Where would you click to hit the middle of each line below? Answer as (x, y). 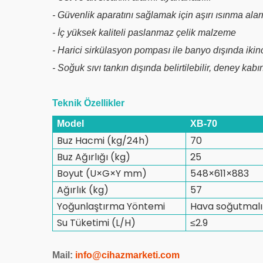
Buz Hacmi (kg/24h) (103, 140)
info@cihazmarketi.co (123, 255)
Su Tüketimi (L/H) (97, 222)
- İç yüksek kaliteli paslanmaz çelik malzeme (144, 32)
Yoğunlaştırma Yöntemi (111, 206)
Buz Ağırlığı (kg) (94, 157)
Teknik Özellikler (88, 103)
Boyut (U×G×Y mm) (102, 173)
